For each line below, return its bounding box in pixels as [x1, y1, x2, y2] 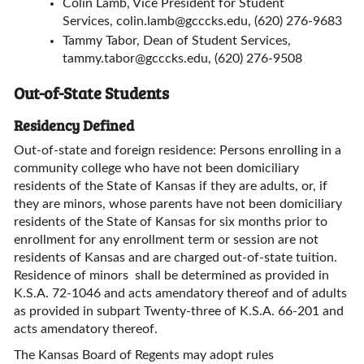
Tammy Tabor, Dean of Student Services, [63, 34, 291, 47]
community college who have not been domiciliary [14, 162, 299, 175]
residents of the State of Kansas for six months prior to [14, 215, 327, 228]
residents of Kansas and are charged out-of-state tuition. [14, 251, 337, 264]
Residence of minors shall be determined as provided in [14, 269, 329, 282]
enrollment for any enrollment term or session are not [14, 233, 318, 246]
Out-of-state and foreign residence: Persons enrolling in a [14, 144, 341, 157]
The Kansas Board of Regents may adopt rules [14, 349, 274, 362]
